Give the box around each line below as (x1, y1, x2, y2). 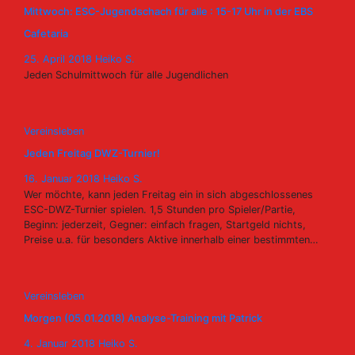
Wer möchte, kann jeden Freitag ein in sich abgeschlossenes (24, 189, 313, 200)
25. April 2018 (24, 53, 95, 65)
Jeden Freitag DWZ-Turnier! (24, 147, 160, 159)
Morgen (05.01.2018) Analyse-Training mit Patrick (24, 312, 262, 324)
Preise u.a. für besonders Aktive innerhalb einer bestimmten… (24, 234, 319, 246)
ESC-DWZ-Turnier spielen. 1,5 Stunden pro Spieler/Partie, (24, 204, 296, 216)
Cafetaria (24, 28, 68, 40)
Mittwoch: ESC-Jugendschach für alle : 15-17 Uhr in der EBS (24, 6, 313, 17)
